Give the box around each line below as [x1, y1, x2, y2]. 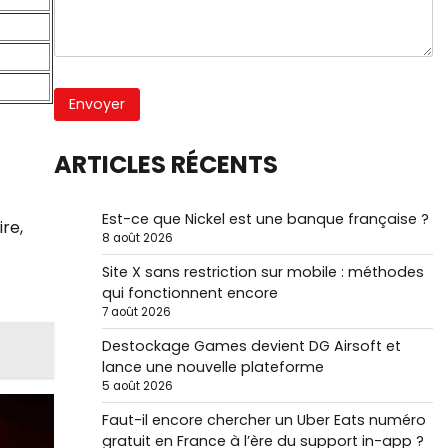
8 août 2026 [101, 229, 173, 246]
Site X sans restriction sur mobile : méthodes [101, 261, 424, 282]
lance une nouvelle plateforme [101, 356, 324, 377]
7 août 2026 [101, 303, 171, 320]
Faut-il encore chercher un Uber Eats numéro [101, 409, 426, 430]
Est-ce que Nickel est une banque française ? [101, 208, 429, 229]
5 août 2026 [101, 377, 173, 394]
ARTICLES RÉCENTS [53, 147, 278, 181]
